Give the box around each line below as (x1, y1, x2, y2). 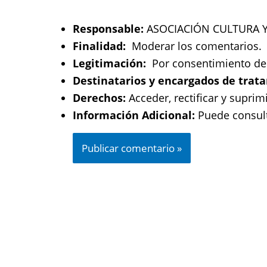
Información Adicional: (73, 108, 195, 122)
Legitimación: (73, 56, 146, 70)
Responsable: (73, 21, 144, 36)
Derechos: (73, 91, 126, 105)
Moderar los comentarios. (126, 39, 262, 53)
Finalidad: (73, 39, 126, 53)
